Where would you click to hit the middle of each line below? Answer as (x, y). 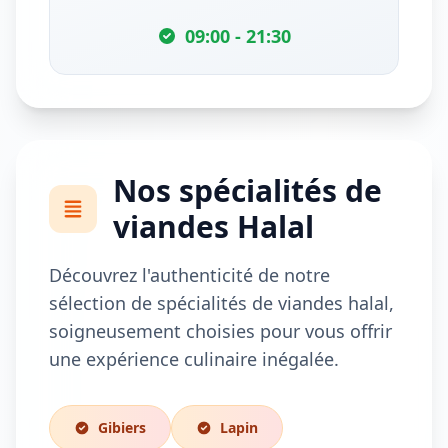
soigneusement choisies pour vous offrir (220, 331)
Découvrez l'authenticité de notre (189, 275)
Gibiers (122, 427)
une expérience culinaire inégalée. (194, 359)
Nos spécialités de (247, 190)
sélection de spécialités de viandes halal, (221, 303)
